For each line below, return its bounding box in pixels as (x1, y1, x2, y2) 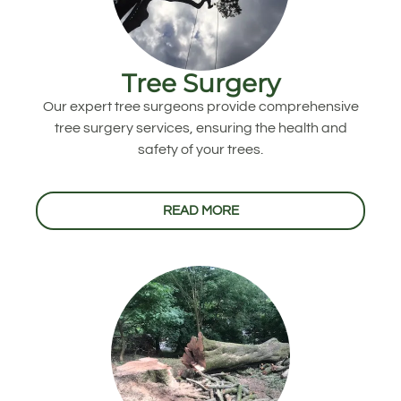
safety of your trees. (138, 142, 263, 158)
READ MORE (162, 203, 239, 218)
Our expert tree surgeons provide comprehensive (42, 99, 359, 115)
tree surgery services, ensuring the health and (54, 121, 347, 136)
